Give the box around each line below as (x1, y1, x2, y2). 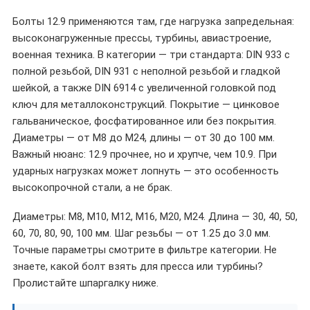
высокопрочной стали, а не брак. (12, 181, 172, 194)
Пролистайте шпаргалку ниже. (12, 277, 158, 289)
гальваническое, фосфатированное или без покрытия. (12, 115, 276, 127)
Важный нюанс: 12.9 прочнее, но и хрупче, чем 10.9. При (12, 148, 277, 161)
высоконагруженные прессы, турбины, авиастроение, (12, 32, 271, 44)
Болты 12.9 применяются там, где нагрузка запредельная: (12, 15, 294, 28)
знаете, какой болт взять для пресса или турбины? (12, 260, 263, 273)
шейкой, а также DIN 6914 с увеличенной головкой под (12, 82, 276, 94)
